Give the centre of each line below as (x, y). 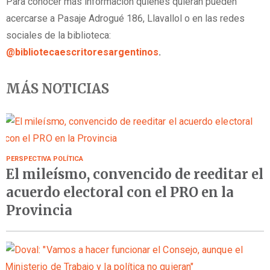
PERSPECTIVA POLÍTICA (45, 159)
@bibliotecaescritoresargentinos (82, 52)
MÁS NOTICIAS (58, 88)
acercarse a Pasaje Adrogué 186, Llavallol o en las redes (125, 18)
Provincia (39, 211)
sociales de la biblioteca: (58, 35)
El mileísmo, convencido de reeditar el (135, 174)
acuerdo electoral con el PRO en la (120, 193)
